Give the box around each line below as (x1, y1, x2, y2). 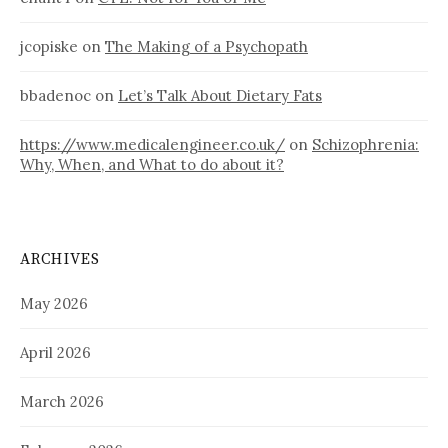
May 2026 (20, 294, 88, 314)
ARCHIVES (20, 250, 101, 270)
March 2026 (20, 392, 104, 412)
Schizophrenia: (312, 135, 419, 155)
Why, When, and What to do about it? (20, 155, 284, 175)
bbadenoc (20, 86, 91, 106)
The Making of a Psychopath (105, 37, 308, 57)
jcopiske (20, 37, 78, 57)
